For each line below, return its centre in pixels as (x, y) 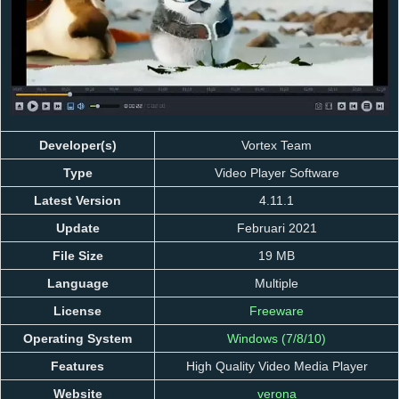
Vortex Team (277, 145)
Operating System (77, 338)
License (77, 311)
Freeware (277, 311)
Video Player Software (277, 173)
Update (77, 228)
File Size (77, 256)
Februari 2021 (277, 228)
